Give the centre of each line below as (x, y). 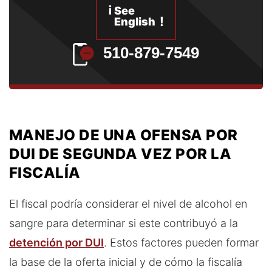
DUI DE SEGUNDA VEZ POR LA (121, 154)
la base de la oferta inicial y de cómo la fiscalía (126, 262)
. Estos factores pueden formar (181, 242)
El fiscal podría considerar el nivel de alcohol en (128, 203)
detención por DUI (56, 242)
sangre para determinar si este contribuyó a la (124, 223)
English (135, 22)
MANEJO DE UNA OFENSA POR (124, 135)
